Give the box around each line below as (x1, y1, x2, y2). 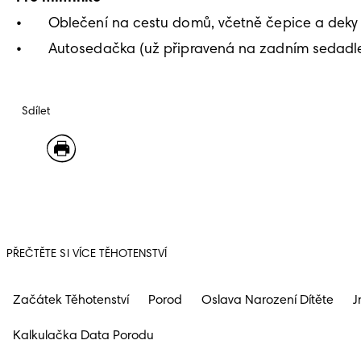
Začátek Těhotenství (13, 293, 129, 307)
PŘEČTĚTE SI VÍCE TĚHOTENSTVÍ (6, 248, 168, 260)
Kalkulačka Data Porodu (13, 329, 154, 342)
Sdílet (22, 106, 51, 118)
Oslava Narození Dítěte (201, 293, 334, 307)
